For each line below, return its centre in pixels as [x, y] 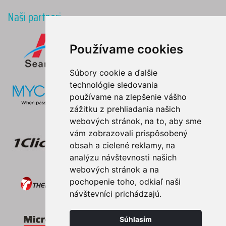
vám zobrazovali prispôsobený [128, 133]
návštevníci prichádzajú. [115, 194]
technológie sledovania [114, 85]
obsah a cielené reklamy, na [122, 145]
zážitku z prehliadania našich [125, 109]
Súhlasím [135, 219]
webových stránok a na [114, 169]
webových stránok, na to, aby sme [135, 121]
